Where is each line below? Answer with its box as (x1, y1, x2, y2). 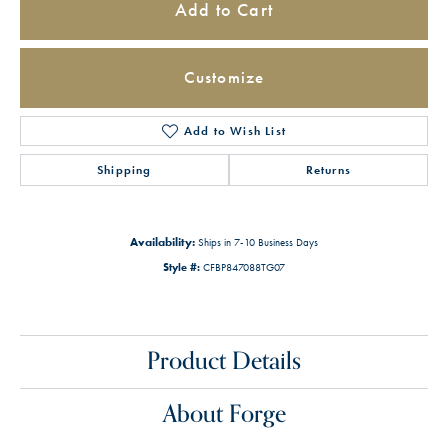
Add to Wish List (183, 122, 287, 139)
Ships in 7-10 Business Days (198, 234, 318, 249)
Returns (305, 161, 352, 178)
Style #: (163, 259, 200, 274)
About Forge (162, 394, 286, 434)
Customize (183, 66, 265, 89)
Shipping (97, 161, 152, 178)
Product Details (147, 341, 301, 381)
